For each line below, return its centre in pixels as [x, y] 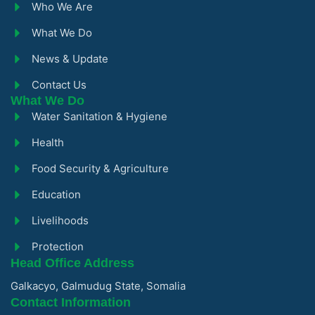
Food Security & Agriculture [100, 168]
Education [56, 194]
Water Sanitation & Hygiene [99, 116]
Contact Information [71, 302]
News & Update [70, 58]
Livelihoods [60, 220]
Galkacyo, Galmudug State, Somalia [98, 285]
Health [48, 142]
